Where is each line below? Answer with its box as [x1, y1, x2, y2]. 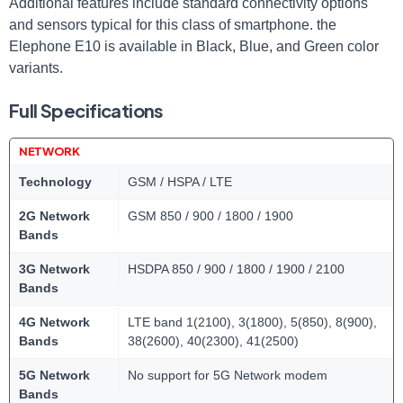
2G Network [19, 209, 90, 223]
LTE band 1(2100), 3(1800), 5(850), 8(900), [128, 315, 377, 329]
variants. [9, 60, 63, 76]
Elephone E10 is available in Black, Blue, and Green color [9, 39, 379, 54]
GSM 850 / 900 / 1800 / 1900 [128, 209, 293, 223]
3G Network [19, 262, 90, 276]
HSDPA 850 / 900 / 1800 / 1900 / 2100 [128, 262, 345, 276]
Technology [19, 175, 92, 189]
